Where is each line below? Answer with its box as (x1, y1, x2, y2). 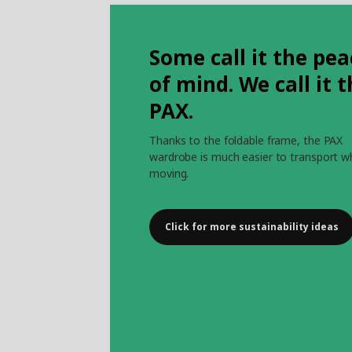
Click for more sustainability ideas (165, 220, 339, 234)
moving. (149, 166, 189, 181)
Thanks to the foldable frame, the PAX (149, 133, 343, 148)
